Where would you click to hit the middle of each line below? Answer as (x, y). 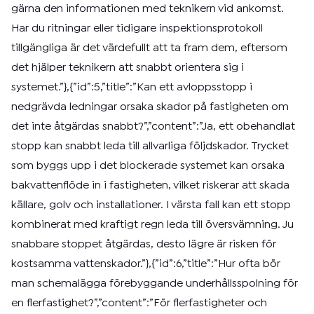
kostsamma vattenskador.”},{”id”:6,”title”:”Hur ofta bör (146, 264)
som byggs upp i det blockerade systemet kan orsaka (148, 166)
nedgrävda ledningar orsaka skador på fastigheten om (150, 107)
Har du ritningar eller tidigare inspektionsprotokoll (137, 28)
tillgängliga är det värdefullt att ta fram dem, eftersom (149, 48)
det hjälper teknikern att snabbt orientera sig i (128, 68)
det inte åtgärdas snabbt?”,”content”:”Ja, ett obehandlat (153, 127)
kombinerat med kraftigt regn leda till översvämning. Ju (152, 225)
